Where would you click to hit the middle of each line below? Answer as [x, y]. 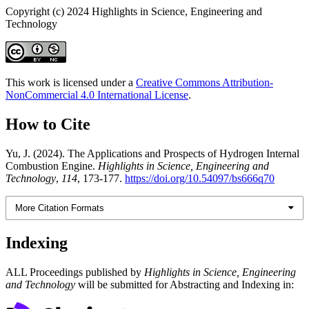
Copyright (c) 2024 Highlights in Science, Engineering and [134, 11]
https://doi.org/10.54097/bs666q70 [200, 178]
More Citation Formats [60, 208]
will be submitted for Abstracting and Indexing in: [185, 284]
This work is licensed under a [71, 82]
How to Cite [48, 124]
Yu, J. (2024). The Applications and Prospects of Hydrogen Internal [152, 153]
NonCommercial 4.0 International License [97, 94]
